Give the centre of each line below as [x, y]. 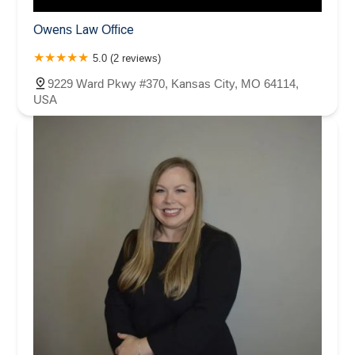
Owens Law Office [84, 30]
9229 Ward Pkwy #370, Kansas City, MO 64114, [173, 84]
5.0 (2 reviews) [127, 59]
